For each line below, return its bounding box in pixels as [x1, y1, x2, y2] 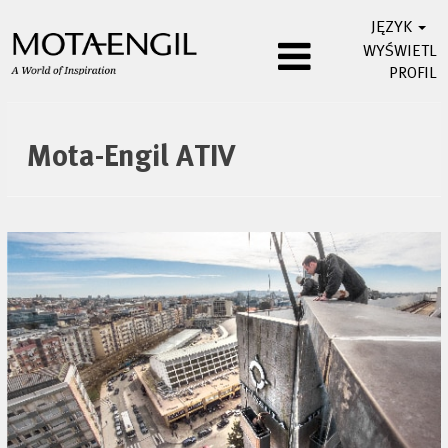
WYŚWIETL [363, 40, 437, 64]
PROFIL [389, 62, 437, 86]
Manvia [6, 96, 73, 129]
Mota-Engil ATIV [27, 136, 235, 181]
